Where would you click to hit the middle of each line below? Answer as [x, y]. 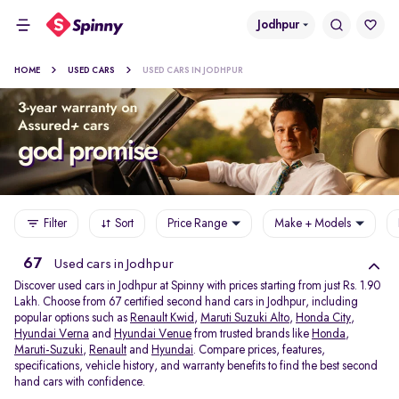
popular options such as [72, 318]
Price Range [197, 223]
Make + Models [313, 223]
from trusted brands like [252, 334]
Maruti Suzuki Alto [245, 318]
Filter [55, 223]
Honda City [323, 318]
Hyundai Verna [52, 334]
